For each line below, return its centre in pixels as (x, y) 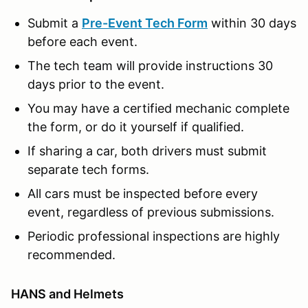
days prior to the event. (96, 84)
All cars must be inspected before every (143, 193)
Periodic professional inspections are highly (154, 236)
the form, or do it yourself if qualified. (136, 126)
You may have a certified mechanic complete (158, 108)
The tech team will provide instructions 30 (150, 65)
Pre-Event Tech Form (145, 23)
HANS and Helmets (67, 294)
